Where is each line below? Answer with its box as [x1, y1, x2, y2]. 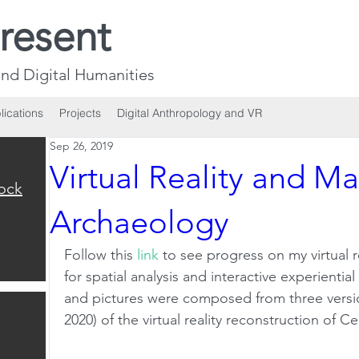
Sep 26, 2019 [50, 139, 113, 153]
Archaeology [50, 203, 229, 241]
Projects [59, 106, 101, 120]
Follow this [64, 246, 137, 264]
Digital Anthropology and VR [117, 106, 262, 120]
